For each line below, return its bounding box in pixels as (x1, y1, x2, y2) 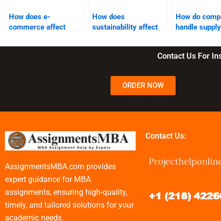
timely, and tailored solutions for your (5, 200, 134, 210)
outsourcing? (176, 33, 219, 42)
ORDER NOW (122, 80, 164, 90)
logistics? (9, 43, 41, 52)
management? (92, 43, 139, 52)
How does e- (9, 12, 50, 21)
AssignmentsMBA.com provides (5, 162, 116, 172)
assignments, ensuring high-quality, (5, 187, 127, 197)
